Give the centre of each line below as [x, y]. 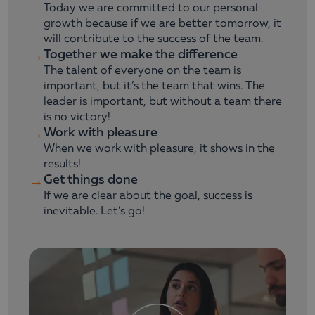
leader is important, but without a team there [163, 102]
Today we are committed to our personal [151, 8]
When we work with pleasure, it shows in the [159, 149]
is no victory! [77, 117]
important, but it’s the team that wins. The [154, 86]
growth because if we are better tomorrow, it [162, 24]
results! [62, 164]
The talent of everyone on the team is [142, 71]
